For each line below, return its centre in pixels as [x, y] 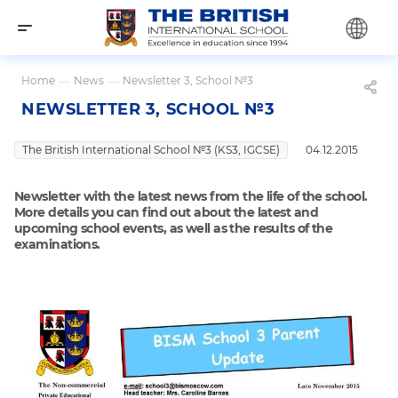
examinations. [57, 244]
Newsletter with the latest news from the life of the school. [191, 196]
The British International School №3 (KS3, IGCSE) [151, 149]
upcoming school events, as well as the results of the [174, 228]
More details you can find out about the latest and [167, 212]
